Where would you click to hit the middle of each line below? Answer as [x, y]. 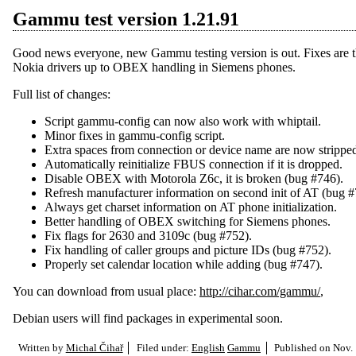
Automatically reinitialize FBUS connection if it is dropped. [193, 164]
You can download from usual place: [106, 292]
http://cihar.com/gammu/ [260, 292]
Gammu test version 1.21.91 [126, 19]
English [208, 348]
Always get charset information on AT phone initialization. [191, 207]
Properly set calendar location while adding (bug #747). [184, 265]
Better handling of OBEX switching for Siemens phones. [188, 222]
